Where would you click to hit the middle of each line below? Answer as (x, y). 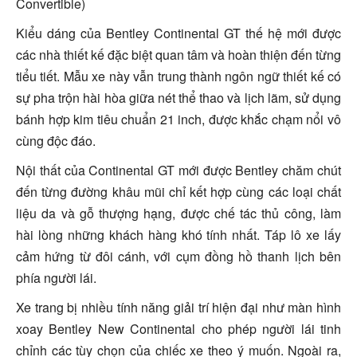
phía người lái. (56, 277)
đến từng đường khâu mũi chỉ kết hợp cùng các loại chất (178, 191)
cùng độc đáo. (56, 140)
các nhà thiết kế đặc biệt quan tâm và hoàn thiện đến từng (178, 54)
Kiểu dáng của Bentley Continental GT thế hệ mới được (178, 33)
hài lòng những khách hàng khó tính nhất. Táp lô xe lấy (178, 234)
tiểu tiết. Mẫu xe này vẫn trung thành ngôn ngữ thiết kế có (178, 76)
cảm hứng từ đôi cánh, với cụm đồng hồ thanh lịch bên (178, 256)
